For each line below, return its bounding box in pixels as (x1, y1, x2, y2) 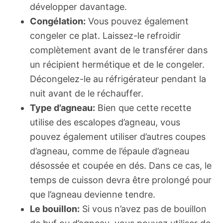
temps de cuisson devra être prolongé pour (30, 174, 212, 185)
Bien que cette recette (95, 102, 191, 113)
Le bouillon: (30, 203, 80, 214)
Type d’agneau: (30, 102, 95, 113)
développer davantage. (30, 1, 127, 12)
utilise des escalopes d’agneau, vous (30, 116, 180, 127)
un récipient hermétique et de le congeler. (30, 59, 205, 70)
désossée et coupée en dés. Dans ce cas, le (30, 160, 212, 171)
